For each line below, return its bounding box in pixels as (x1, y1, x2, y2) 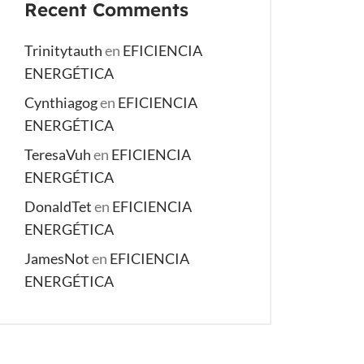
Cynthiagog (24, 93, 97, 111)
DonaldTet (24, 197, 92, 215)
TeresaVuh (24, 145, 91, 163)
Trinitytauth (24, 41, 102, 59)
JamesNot (24, 249, 89, 267)
